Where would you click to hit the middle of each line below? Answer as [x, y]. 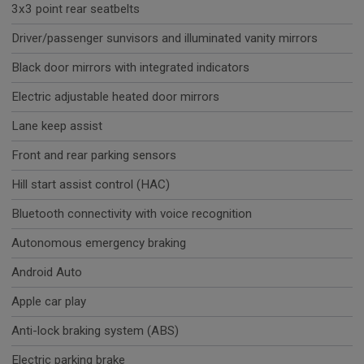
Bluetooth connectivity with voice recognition [132, 214]
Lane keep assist [57, 126]
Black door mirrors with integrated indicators [130, 68]
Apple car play [49, 302]
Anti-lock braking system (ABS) [95, 331]
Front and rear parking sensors [94, 156]
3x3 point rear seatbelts [76, 9]
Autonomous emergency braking [99, 243]
